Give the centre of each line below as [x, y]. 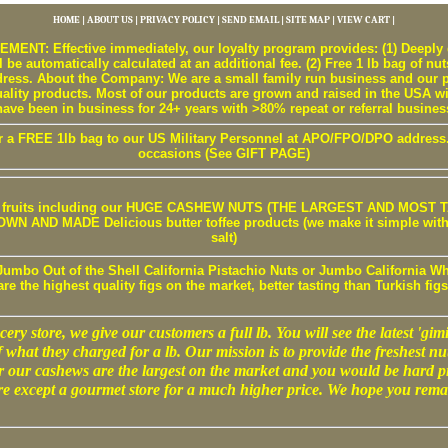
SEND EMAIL [250, 20]
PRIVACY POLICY [177, 20]
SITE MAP [308, 20]
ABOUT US [110, 20]
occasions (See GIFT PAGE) [224, 153]
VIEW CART [363, 20]
